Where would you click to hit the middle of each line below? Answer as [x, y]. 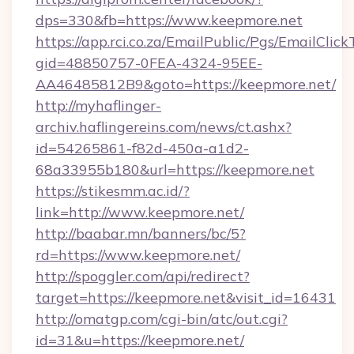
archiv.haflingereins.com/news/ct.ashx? [164, 127]
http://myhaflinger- [98, 105]
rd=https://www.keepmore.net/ [138, 255]
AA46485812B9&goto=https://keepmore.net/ [186, 84]
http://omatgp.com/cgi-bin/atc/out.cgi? [162, 319]
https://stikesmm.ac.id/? [113, 191]
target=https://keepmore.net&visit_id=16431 [186, 298]
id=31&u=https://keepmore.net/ [140, 340]
